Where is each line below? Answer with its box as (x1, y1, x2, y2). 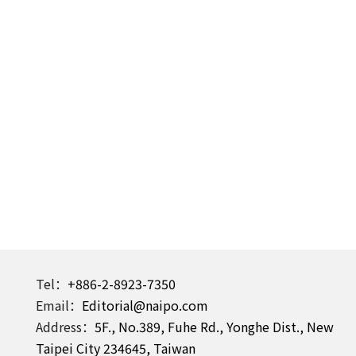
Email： (36, 296, 83, 315)
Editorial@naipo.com (82, 296, 209, 315)
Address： (36, 317, 95, 337)
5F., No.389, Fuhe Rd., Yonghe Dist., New (95, 317, 335, 337)
